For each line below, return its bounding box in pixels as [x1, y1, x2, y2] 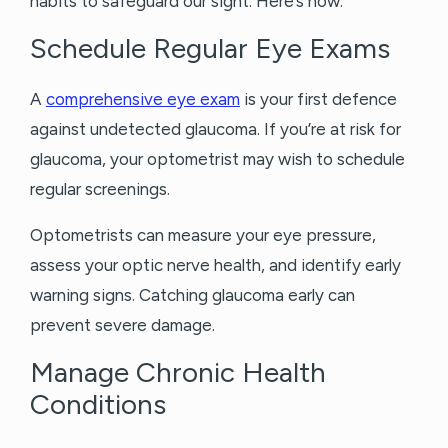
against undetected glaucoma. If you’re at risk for [30, 119, 401, 140]
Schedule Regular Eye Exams [30, 31, 390, 66]
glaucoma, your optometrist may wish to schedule [30, 149, 405, 170]
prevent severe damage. [30, 315, 219, 336]
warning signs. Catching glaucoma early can [30, 285, 355, 306]
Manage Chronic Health [30, 355, 326, 390]
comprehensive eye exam [46, 89, 240, 110]
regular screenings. [30, 179, 170, 200]
